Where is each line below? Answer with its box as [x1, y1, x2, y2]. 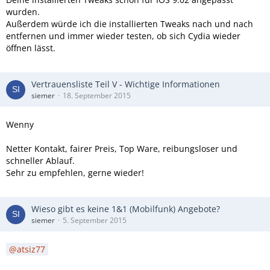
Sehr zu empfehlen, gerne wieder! [6, 167, 144, 178]
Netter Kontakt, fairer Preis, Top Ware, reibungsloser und [6, 143, 237, 154]
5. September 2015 [63, 215, 127, 225]
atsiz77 [17, 243, 45, 255]
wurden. [6, 6, 40, 17]
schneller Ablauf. [6, 155, 75, 166]
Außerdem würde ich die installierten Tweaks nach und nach [6, 18, 253, 30]
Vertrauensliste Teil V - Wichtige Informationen [31, 78, 220, 90]
